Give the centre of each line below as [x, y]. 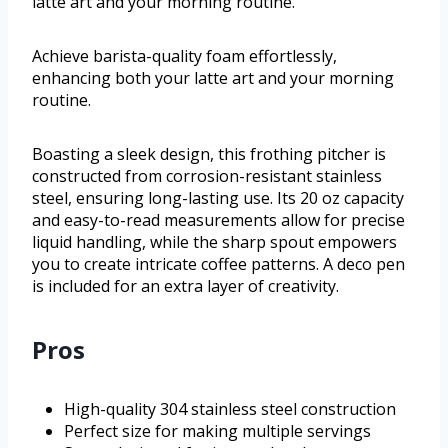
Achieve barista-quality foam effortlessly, [184, 56]
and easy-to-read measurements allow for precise [218, 220]
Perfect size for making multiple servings [217, 431]
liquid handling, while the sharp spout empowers [214, 242]
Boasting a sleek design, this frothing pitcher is [209, 154]
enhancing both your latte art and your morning [213, 78]
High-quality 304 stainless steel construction [230, 409]
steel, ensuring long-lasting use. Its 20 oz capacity [218, 198]
